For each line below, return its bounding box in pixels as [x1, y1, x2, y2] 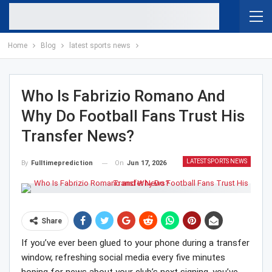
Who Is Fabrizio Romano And [21, 87, 225, 105]
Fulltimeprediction [31, 159, 93, 168]
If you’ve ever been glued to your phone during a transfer [21, 237, 250, 249]
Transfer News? [21, 127, 134, 145]
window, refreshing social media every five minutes [21, 252, 225, 263]
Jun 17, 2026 [127, 159, 166, 167]
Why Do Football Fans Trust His [21, 107, 245, 125]
